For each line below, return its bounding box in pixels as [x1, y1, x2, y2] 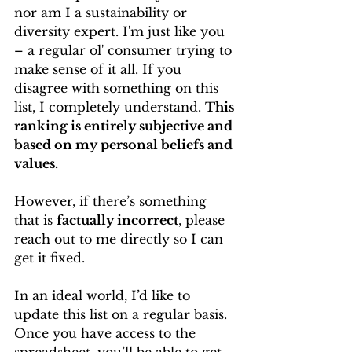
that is [14, 212, 57, 228]
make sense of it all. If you [14, 61, 185, 77]
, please [178, 212, 229, 228]
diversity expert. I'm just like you [14, 24, 229, 39]
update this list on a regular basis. [14, 306, 231, 322]
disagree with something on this [14, 80, 222, 96]
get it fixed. [14, 250, 85, 266]
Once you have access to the [14, 325, 200, 341]
